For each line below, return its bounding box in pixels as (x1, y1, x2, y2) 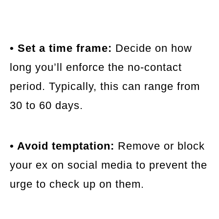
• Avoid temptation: (10, 139, 114, 152)
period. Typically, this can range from (10, 80, 200, 92)
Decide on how (112, 42, 192, 54)
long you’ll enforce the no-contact (10, 61, 182, 73)
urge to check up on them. (10, 177, 144, 190)
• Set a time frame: (10, 42, 112, 54)
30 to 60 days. (10, 99, 83, 111)
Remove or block (114, 139, 205, 152)
